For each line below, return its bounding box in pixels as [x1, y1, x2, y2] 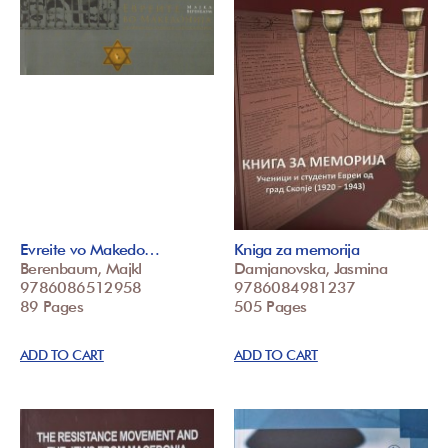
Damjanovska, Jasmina [234, 259, 388, 279]
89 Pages [20, 297, 83, 317]
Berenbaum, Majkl [20, 259, 142, 279]
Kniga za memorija [234, 240, 360, 260]
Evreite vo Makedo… [20, 240, 160, 260]
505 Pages [234, 297, 307, 317]
